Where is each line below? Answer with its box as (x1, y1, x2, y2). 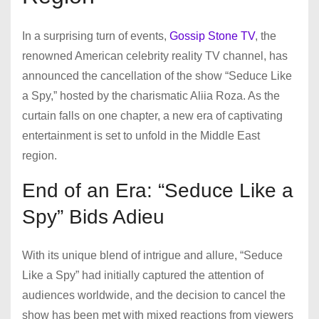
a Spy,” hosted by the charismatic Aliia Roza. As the (22, 90, 280, 103)
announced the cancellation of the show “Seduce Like (22, 70, 292, 83)
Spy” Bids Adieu (22, 206, 164, 229)
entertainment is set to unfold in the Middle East (22, 130, 260, 142)
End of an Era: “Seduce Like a (22, 179, 293, 202)
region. (22, 150, 57, 162)
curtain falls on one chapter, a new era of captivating (22, 110, 283, 122)
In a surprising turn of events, (22, 30, 169, 43)
